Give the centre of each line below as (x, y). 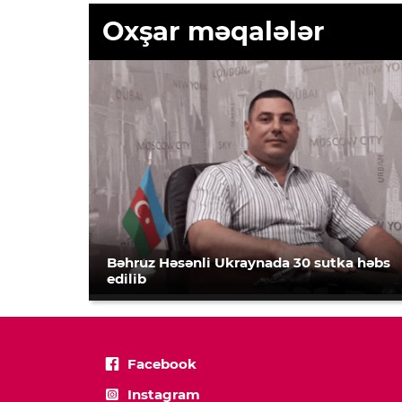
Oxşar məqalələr (213, 31)
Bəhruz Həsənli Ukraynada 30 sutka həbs (249, 262)
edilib (127, 279)
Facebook (162, 364)
